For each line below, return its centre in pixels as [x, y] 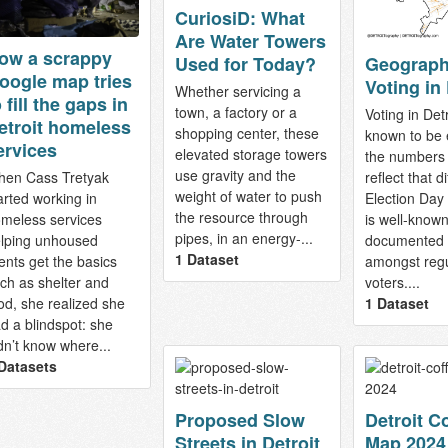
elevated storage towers [250, 154]
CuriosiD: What [239, 18]
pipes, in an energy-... [243, 238]
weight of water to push [248, 196]
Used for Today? [245, 64]
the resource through [241, 217]
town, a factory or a [235, 112]
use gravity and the [235, 175]
